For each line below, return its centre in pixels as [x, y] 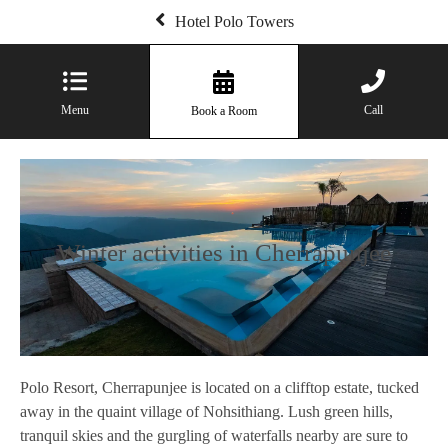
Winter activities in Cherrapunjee [224, 252]
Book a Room [223, 111]
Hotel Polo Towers [234, 21]
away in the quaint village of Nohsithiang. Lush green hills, [206, 411]
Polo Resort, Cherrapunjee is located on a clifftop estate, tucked [219, 387]
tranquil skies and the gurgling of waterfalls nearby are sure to [214, 435]
